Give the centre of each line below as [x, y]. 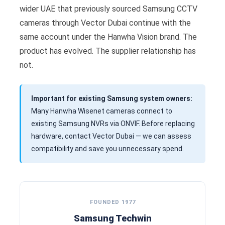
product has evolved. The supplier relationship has [108, 51]
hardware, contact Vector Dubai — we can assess [111, 136]
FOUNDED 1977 [113, 202]
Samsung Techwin [113, 218]
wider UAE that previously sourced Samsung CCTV [108, 9]
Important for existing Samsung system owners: [112, 98]
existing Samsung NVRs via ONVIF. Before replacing [113, 124]
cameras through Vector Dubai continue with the [105, 23]
